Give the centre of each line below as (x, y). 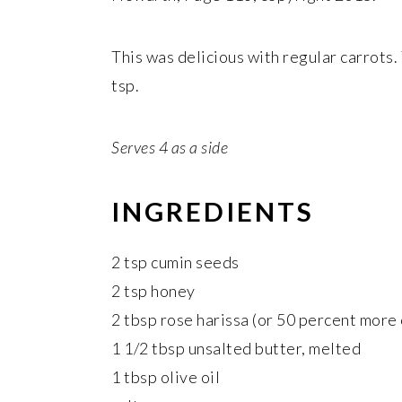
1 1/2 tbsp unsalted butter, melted (236, 348)
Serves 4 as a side (170, 147)
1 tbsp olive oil (166, 377)
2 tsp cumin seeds (175, 262)
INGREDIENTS (213, 211)
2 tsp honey (153, 291)
